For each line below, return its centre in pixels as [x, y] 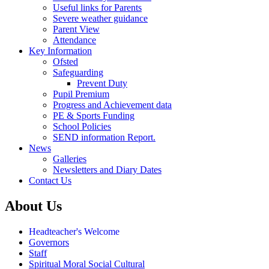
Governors [49, 242]
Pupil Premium [81, 94]
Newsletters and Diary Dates [107, 169]
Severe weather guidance [100, 18]
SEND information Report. [104, 137]
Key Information [60, 50]
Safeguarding [78, 72]
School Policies [82, 126]
